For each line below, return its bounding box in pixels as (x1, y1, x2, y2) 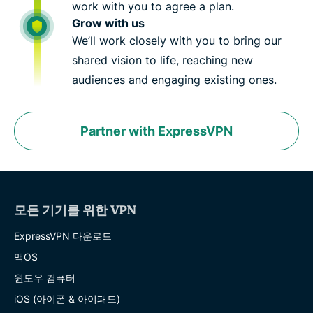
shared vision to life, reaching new (72, 52, 253, 67)
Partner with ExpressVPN (80, 123, 233, 138)
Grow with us (72, 15, 145, 30)
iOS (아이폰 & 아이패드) (14, 292, 120, 305)
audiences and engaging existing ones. (72, 72, 277, 87)
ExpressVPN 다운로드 (14, 229, 112, 242)
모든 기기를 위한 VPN (14, 203, 136, 218)
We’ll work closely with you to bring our (72, 33, 282, 48)
